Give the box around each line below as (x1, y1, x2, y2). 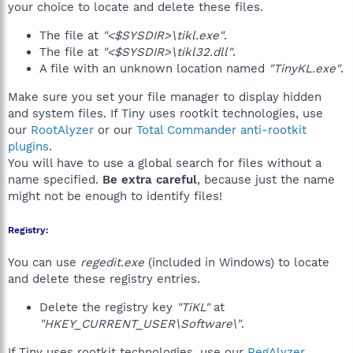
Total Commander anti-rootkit (136, 123, 307, 137)
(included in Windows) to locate (144, 255, 329, 269)
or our (94, 123, 136, 137)
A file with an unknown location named (39, 61, 269, 76)
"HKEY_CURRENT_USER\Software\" (39, 317, 241, 331)
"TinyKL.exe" (269, 61, 340, 76)
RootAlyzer (31, 123, 94, 137)
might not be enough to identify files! (8, 189, 222, 203)
